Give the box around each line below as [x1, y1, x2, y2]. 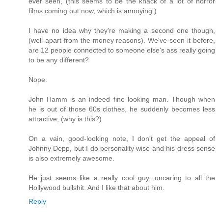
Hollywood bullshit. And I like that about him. [28, 184, 165, 192]
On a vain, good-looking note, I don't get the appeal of [28, 135, 215, 143]
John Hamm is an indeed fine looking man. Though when [28, 95, 215, 104]
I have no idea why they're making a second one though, [28, 27, 215, 35]
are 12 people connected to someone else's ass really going [28, 46, 215, 55]
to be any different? [28, 56, 89, 64]
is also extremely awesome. [28, 154, 114, 163]
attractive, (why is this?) [28, 115, 102, 123]
